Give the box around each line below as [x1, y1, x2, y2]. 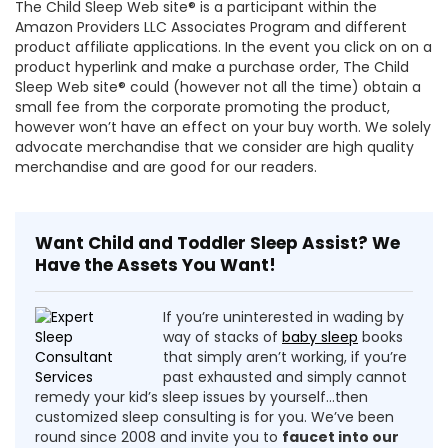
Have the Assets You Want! [35, 253, 276, 277]
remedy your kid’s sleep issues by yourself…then [35, 387, 368, 407]
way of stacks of [163, 327, 282, 347]
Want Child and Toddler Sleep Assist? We [35, 231, 400, 255]
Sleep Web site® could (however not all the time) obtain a [15, 77, 421, 97]
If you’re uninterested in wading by [163, 307, 404, 327]
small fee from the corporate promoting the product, [15, 97, 390, 117]
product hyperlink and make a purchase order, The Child [15, 57, 409, 77]
